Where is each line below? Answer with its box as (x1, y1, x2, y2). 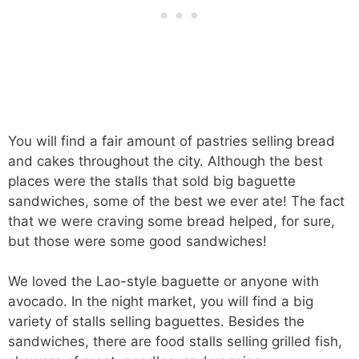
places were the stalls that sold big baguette (8, 172, 296, 189)
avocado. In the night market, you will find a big (8, 293, 313, 310)
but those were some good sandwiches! (8, 232, 267, 249)
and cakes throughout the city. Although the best (8, 152, 323, 169)
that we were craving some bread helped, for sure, (8, 212, 335, 229)
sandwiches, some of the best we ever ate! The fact (8, 192, 345, 209)
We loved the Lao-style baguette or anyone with (8, 273, 319, 290)
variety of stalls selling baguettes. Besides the (8, 313, 305, 330)
